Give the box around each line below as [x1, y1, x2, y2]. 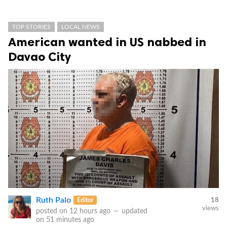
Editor [77, 197, 94, 203]
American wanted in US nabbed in [8, 34, 206, 50]
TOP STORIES [12, 24, 51, 30]
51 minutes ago [46, 216, 94, 223]
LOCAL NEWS [61, 24, 100, 30]
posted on [36, 207, 69, 215]
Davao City [8, 49, 71, 64]
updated [120, 207, 147, 215]
